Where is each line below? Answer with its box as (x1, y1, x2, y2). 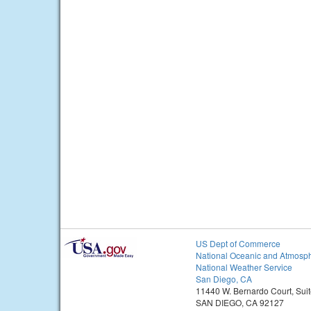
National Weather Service (196, 261, 292, 274)
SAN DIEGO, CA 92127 (196, 296, 284, 309)
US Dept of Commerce (196, 237, 280, 250)
